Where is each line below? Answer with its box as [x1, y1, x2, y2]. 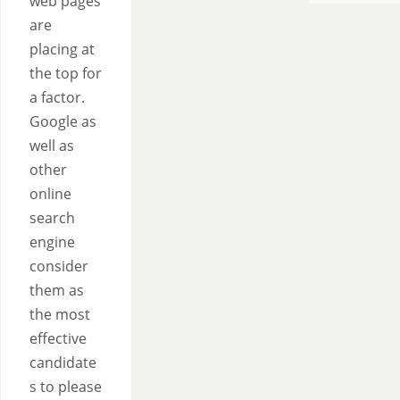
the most [29, 304, 90, 324]
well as [29, 136, 74, 155]
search [29, 208, 75, 228]
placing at [29, 39, 95, 59]
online [29, 184, 71, 204]
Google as [29, 112, 96, 131]
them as [29, 280, 84, 300]
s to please [29, 377, 102, 396]
